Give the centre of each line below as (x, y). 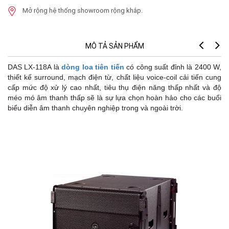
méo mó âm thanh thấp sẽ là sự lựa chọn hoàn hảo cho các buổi (114, 98)
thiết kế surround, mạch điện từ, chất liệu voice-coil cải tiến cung (114, 77)
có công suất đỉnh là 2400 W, (173, 67)
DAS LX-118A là (35, 67)
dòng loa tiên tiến (93, 67)
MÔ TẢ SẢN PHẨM (114, 46)
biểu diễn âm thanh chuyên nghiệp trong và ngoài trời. (95, 108)
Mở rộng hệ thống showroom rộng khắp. (83, 11)
